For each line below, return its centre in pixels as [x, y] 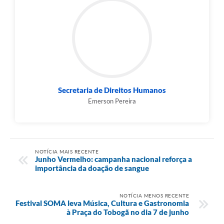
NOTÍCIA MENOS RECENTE [154, 195]
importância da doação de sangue [92, 168]
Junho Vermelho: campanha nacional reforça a [113, 159]
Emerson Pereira [112, 101]
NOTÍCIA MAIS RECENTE [67, 151]
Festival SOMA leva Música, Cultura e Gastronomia [102, 203]
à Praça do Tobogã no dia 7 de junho [128, 212]
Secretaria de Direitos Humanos [112, 90]
